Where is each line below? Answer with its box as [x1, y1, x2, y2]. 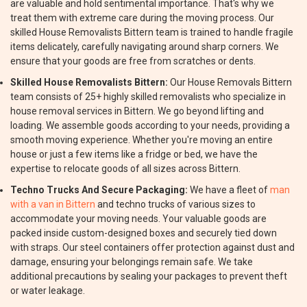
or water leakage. [10, 285, 85, 296]
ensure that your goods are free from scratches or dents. [10, 56, 256, 66]
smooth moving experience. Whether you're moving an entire [10, 134, 273, 145]
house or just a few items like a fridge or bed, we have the [10, 149, 258, 160]
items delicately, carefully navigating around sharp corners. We [10, 41, 279, 52]
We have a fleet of [188, 184, 270, 195]
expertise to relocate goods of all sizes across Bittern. [10, 163, 241, 174]
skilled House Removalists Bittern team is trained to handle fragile [10, 27, 293, 38]
